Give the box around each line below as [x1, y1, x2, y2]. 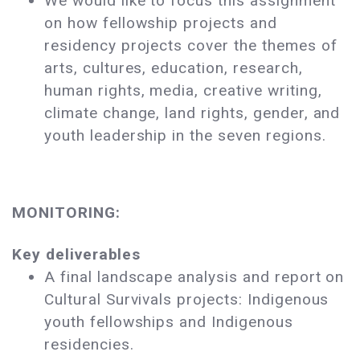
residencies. [44, 335, 134, 354]
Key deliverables [12, 245, 141, 264]
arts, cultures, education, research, [44, 59, 308, 78]
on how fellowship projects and [44, 14, 277, 33]
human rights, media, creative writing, [44, 81, 322, 100]
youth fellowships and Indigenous [44, 313, 293, 332]
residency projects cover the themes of [44, 36, 337, 55]
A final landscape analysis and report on [44, 268, 345, 287]
